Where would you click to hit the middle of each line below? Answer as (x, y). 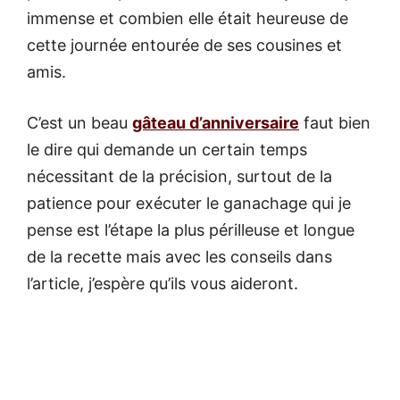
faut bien (335, 123)
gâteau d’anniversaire (216, 123)
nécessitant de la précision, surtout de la (179, 177)
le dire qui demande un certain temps (167, 150)
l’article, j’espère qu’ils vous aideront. (162, 284)
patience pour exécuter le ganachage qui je (189, 204)
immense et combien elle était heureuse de (187, 19)
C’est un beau (79, 123)
